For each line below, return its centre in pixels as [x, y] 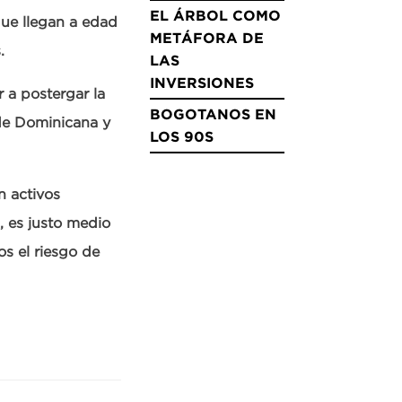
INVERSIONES [202, 83]
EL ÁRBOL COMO [215, 15]
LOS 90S [182, 136]
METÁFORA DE [207, 38]
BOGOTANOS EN [213, 114]
